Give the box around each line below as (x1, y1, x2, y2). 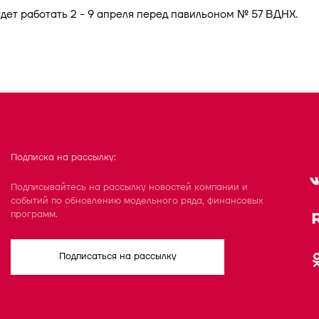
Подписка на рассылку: (11, 151, 116, 164)
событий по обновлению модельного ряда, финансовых (11, 194, 263, 207)
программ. (11, 207, 58, 221)
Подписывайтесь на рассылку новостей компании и (11, 180, 248, 194)
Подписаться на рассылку (58, 250, 177, 263)
